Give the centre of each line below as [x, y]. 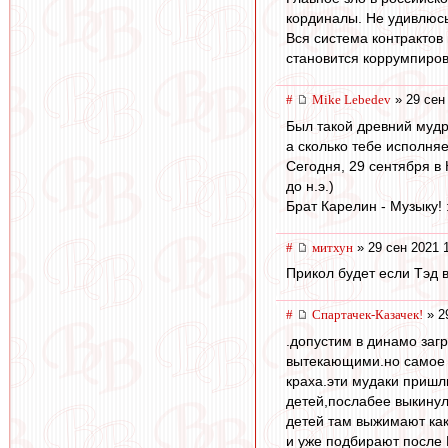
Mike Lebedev [351, 100]
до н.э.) [310, 185]
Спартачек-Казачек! [367, 315]
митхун [332, 247]
